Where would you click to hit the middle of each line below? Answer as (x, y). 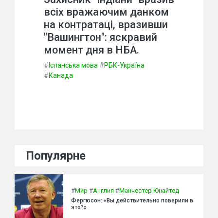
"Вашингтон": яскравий (100, 37)
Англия (103, 191)
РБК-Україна (124, 65)
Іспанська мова (73, 65)
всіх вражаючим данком (106, 12)
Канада (61, 75)
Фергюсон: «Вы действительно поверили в (132, 201)
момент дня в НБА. (91, 50)
